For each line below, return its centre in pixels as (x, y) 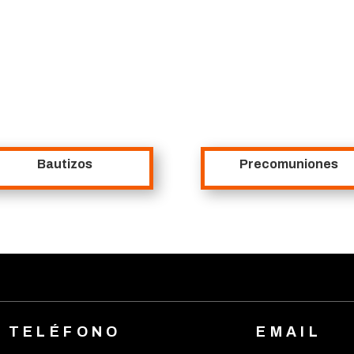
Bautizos (65, 164)
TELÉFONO (65, 332)
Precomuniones (289, 164)
